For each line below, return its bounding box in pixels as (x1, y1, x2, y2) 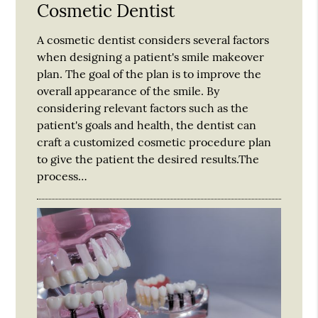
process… (37, 168, 88, 183)
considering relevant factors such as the (37, 100, 249, 115)
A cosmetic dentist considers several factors (37, 32, 270, 47)
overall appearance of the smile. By (37, 83, 220, 98)
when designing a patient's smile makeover (37, 49, 265, 64)
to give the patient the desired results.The (37, 151, 260, 166)
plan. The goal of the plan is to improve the (37, 66, 262, 81)
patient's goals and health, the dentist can (37, 117, 257, 132)
